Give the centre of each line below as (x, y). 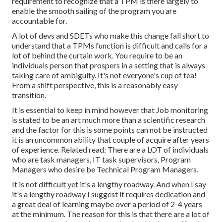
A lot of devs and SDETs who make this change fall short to (111, 36)
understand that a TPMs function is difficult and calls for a (110, 46)
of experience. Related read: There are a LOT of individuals (110, 150)
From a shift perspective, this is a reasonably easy (95, 85)
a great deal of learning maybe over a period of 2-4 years (107, 204)
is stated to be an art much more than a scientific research (109, 120)
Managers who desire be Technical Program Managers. (105, 169)
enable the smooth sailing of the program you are (94, 11)
